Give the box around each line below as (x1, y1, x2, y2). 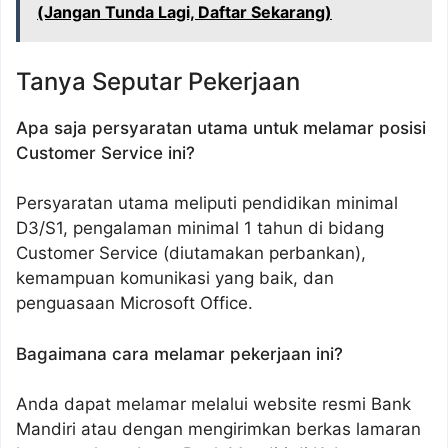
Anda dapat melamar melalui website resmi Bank (16, 394, 411, 415)
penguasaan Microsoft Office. (16, 293, 253, 314)
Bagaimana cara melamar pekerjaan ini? (16, 343, 343, 364)
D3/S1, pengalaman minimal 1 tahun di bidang (16, 218, 384, 239)
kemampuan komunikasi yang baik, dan (16, 268, 334, 289)
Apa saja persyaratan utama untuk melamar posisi (16, 117, 426, 138)
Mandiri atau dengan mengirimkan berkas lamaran (16, 419, 421, 440)
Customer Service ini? (16, 142, 195, 163)
